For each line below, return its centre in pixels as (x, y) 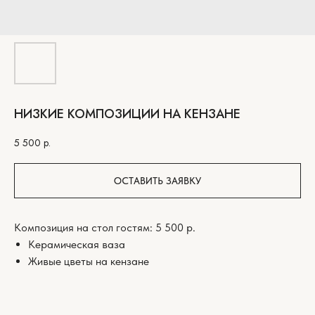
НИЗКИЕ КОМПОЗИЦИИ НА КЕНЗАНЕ (127, 114)
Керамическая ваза (77, 245)
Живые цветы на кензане (89, 262)
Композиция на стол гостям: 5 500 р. (105, 228)
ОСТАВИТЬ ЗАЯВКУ (157, 181)
